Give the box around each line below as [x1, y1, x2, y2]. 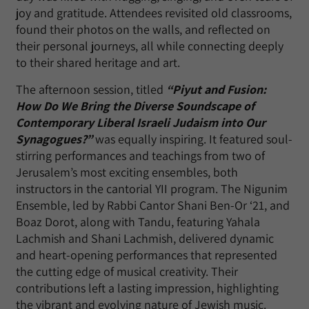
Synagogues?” [16, 130, 92, 147]
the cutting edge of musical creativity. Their [16, 263, 238, 279]
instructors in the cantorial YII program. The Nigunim [16, 180, 288, 197]
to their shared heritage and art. [16, 54, 180, 70]
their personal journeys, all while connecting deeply [16, 37, 283, 54]
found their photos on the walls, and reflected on [16, 21, 270, 37]
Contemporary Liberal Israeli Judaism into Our [16, 114, 266, 130]
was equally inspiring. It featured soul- [92, 130, 292, 147]
